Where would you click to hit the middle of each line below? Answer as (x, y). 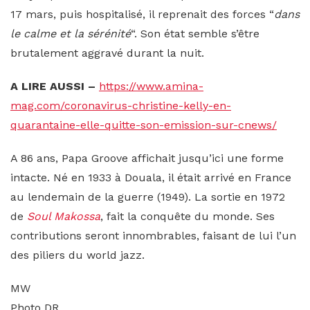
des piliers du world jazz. (77, 255)
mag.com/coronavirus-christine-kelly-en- (121, 105)
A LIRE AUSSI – (53, 86)
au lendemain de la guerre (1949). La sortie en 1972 (148, 197)
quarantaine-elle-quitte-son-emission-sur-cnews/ (144, 125)
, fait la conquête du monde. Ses (188, 216)
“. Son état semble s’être (195, 33)
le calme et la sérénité (71, 33)
